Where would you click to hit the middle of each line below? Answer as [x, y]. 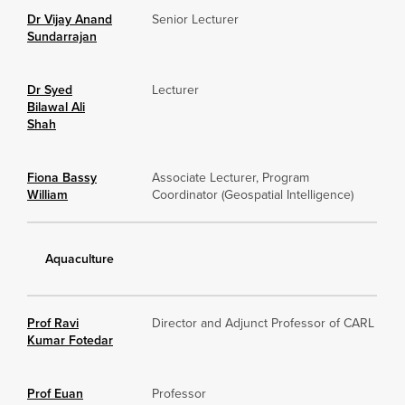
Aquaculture [80, 259]
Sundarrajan [62, 36]
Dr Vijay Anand [70, 19]
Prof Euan [55, 393]
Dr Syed [50, 89]
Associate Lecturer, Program [231, 177]
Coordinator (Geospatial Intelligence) [253, 194]
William [47, 194]
